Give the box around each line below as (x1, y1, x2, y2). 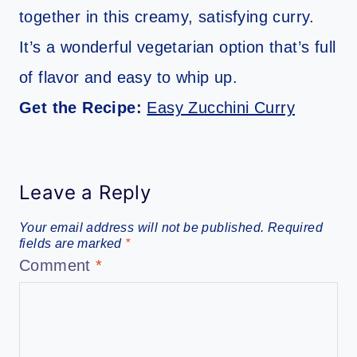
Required (267, 220, 324, 234)
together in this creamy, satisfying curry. (19, 7, 315, 25)
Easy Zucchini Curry (147, 98, 296, 116)
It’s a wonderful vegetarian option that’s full (19, 37, 336, 56)
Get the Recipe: (19, 98, 147, 116)
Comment (19, 256, 96, 274)
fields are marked (19, 236, 126, 250)
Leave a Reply (19, 180, 151, 204)
